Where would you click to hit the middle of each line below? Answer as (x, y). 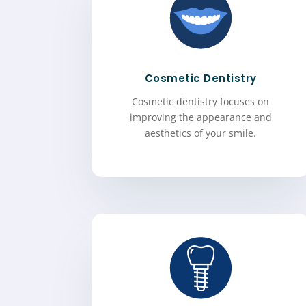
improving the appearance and (200, 117)
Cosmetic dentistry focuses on (201, 102)
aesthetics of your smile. (201, 133)
